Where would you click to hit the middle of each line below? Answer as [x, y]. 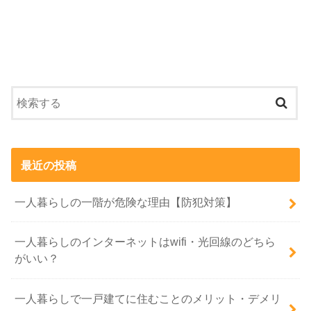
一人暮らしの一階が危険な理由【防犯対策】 [126, 202]
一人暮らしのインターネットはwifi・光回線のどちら [145, 242]
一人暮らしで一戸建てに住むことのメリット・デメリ [148, 299]
